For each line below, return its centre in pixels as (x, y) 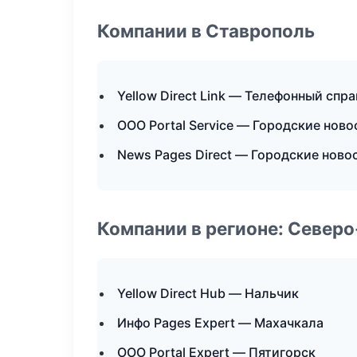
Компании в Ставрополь (206, 31)
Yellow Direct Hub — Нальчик (208, 293)
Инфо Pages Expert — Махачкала (220, 323)
